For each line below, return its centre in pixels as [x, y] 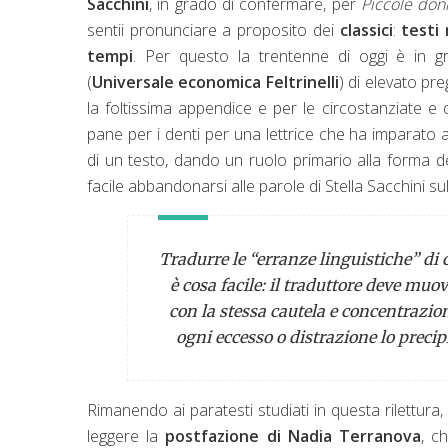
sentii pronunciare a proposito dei [213, 29]
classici [366, 29]
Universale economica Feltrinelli [215, 81]
